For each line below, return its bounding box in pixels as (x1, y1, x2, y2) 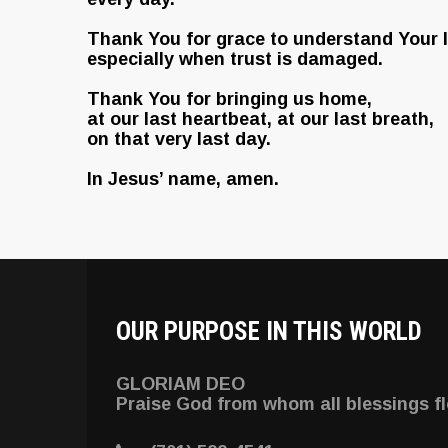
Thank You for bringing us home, (87, 89, 372, 109)
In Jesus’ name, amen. (87, 169, 279, 189)
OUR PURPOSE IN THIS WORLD (116, 317, 423, 346)
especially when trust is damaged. (87, 49, 383, 69)
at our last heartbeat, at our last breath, (87, 109, 434, 129)
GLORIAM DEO (116, 374, 246, 394)
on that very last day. (87, 129, 271, 149)
